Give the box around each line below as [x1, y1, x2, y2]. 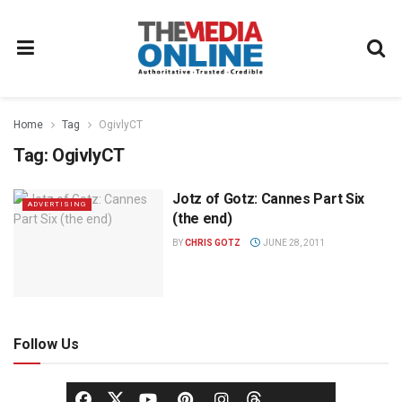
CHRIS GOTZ [185, 238, 241, 248]
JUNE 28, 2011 [260, 238, 325, 248]
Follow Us [13, 335, 79, 353]
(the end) [172, 210, 232, 227]
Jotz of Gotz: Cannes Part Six [172, 190, 364, 207]
